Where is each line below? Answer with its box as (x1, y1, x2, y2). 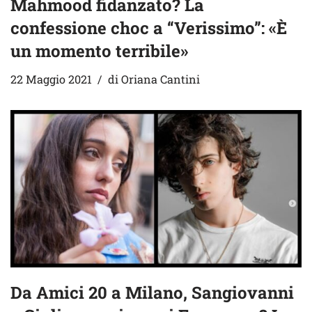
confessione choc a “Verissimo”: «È (10, 16, 287, 39)
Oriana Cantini (121, 71, 200, 86)
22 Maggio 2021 (10, 71, 92, 86)
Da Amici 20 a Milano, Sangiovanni (10, 281, 294, 304)
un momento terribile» (10, 39, 188, 62)
